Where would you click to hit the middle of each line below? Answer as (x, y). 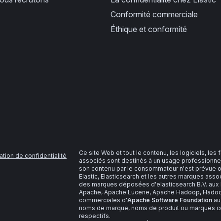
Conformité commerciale (154, 14)
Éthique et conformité (148, 29)
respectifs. (94, 216)
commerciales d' (103, 200)
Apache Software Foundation (169, 200)
